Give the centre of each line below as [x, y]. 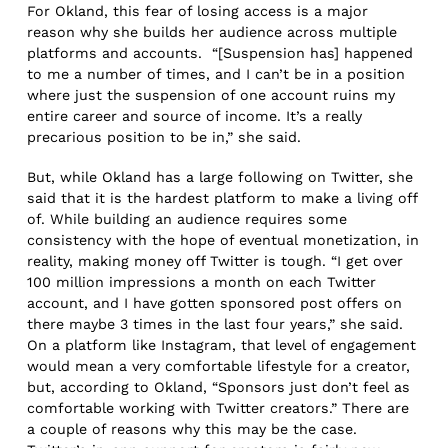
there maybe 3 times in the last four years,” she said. [215, 324]
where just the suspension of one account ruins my [211, 94]
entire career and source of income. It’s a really [195, 115]
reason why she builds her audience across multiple [212, 31]
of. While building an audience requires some [187, 219]
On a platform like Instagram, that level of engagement [222, 345]
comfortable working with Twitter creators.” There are [218, 408]
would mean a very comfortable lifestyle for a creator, [219, 366]
